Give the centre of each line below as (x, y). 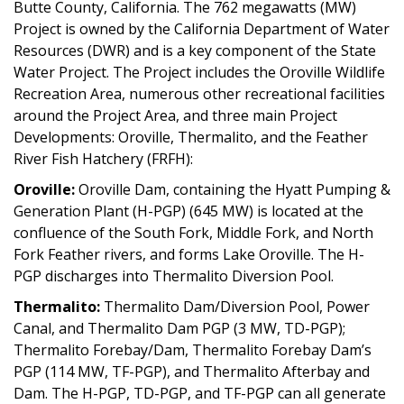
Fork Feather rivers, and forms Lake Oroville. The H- (189, 254)
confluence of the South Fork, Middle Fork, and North (193, 232)
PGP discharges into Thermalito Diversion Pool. (174, 275)
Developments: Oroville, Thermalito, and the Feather (191, 137)
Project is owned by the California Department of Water (202, 28)
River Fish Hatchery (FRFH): (103, 158)
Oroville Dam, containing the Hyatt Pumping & (234, 189)
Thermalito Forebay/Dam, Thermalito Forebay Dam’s (193, 349)
